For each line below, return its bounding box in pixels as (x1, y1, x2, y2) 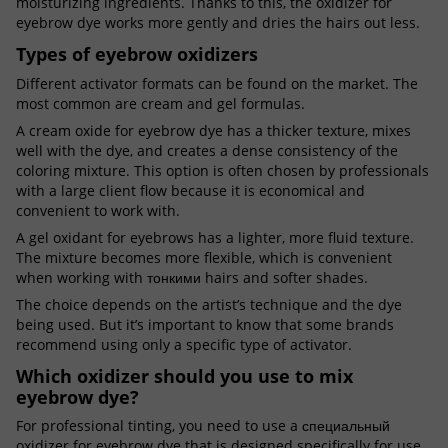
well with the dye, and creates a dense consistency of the (16, 140, 398, 160)
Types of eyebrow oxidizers (16, 42, 258, 67)
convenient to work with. (16, 200, 180, 220)
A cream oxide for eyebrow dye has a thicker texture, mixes (16, 120, 411, 140)
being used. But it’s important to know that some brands (16, 314, 394, 334)
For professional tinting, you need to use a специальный (16, 416, 390, 436)
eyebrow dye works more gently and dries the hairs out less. (16, 13, 420, 33)
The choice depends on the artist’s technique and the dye (16, 294, 402, 314)
